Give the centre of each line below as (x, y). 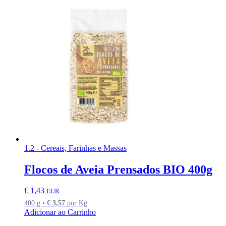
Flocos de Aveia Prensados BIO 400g (118, 169)
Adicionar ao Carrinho (60, 212)
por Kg (76, 203)
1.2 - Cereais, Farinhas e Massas (75, 148)
